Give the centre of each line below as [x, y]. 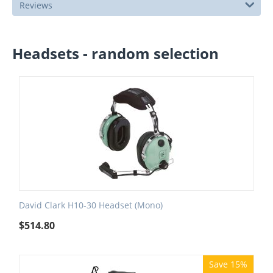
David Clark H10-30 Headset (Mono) [91, 205]
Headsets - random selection [115, 54]
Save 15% [228, 264]
